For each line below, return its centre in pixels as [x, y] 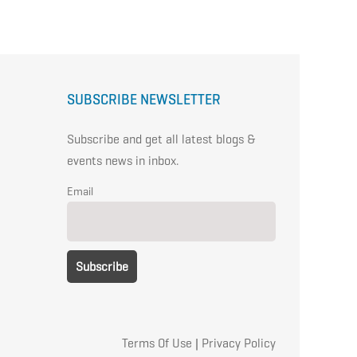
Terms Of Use [157, 343]
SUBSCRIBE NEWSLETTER [143, 100]
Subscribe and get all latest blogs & [161, 139]
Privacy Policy [239, 343]
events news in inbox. [123, 161]
